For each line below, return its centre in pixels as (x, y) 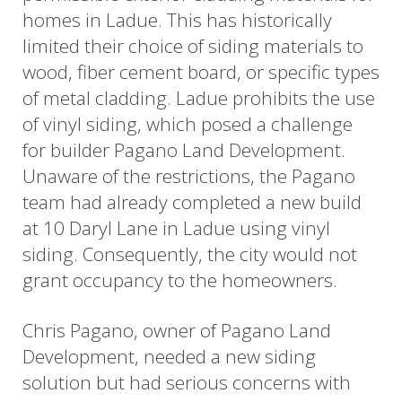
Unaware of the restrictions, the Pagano (189, 175)
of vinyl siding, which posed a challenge (188, 123)
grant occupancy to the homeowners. (180, 280)
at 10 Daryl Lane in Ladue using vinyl (176, 227)
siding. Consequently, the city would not (190, 253)
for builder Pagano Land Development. (184, 149)
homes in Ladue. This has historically (177, 19)
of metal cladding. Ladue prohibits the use (199, 97)
